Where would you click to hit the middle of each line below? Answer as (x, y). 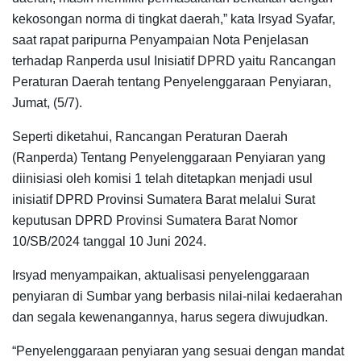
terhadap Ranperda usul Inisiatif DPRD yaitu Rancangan (174, 60)
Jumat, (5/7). (47, 102)
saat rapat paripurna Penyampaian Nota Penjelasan (160, 39)
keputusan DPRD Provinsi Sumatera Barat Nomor (155, 220)
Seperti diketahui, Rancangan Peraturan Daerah (150, 136)
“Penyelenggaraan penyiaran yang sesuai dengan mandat (178, 351)
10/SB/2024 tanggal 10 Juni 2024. (109, 241)
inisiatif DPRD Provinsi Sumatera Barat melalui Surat (164, 199)
